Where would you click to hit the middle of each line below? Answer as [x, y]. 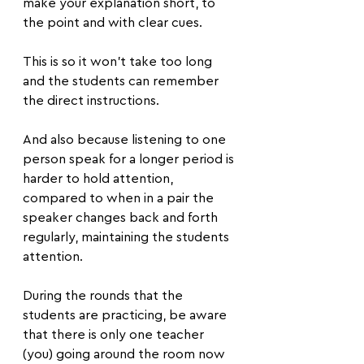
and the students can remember [122, 81]
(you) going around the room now [126, 354]
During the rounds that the [104, 296]
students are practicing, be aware [126, 315]
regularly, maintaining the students [128, 237]
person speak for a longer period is [130, 159]
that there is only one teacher [115, 335]
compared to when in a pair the [120, 198]
